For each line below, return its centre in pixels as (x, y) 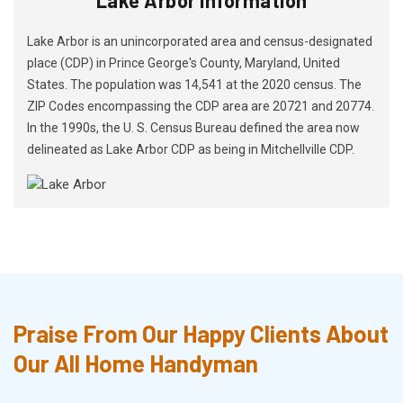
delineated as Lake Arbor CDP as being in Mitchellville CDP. (191, 149)
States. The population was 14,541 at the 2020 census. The (194, 84)
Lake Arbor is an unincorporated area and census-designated (200, 41)
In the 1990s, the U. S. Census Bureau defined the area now (193, 127)
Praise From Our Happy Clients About (201, 333)
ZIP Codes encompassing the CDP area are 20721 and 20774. (201, 106)
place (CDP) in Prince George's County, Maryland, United (184, 63)
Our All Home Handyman (136, 363)
